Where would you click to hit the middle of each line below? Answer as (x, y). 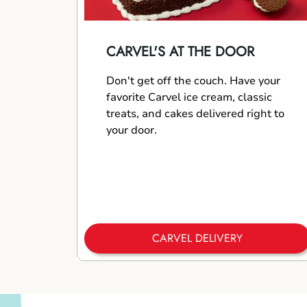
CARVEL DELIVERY (197, 238)
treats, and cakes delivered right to (195, 114)
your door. (132, 130)
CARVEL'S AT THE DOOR (180, 52)
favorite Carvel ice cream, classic (189, 97)
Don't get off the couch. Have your (193, 81)
